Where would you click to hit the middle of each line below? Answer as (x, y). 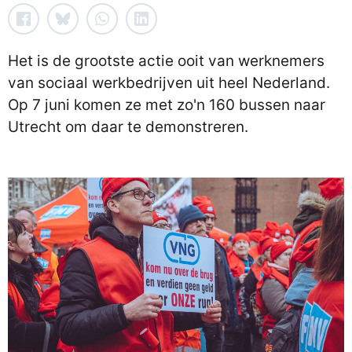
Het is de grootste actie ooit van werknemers (166, 61)
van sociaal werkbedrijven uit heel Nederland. (169, 83)
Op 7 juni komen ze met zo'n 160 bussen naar (167, 105)
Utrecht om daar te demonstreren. (128, 127)
